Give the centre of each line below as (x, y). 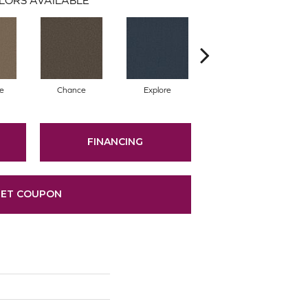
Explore (157, 90)
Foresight (243, 90)
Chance (71, 90)
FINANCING (115, 142)
